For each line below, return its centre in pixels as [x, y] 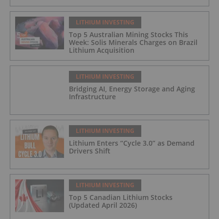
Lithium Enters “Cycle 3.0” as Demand [132, 143]
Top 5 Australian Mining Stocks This [129, 35]
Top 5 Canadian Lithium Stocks [121, 197]
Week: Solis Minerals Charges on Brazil [133, 43]
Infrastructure [92, 97]
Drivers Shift [90, 151]
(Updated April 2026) [103, 205]
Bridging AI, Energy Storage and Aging [132, 89]
